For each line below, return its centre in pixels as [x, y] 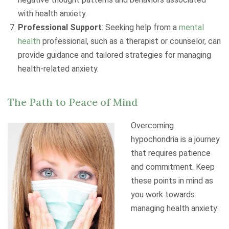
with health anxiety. [52, 14]
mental [191, 27]
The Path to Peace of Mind [73, 102]
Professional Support [60, 27]
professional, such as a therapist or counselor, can [131, 41]
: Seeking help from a [140, 27]
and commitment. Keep [173, 167]
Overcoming [152, 125]
